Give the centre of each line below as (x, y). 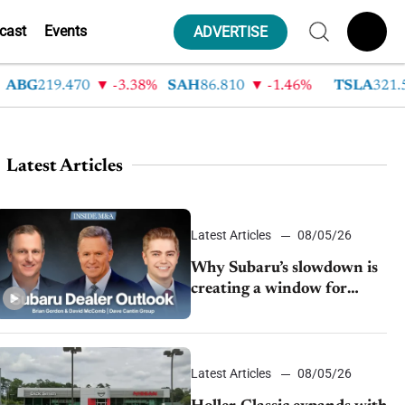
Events (66, 31)
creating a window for (268, 290)
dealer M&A (235, 311)
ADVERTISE (231, 32)
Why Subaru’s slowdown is (284, 269)
